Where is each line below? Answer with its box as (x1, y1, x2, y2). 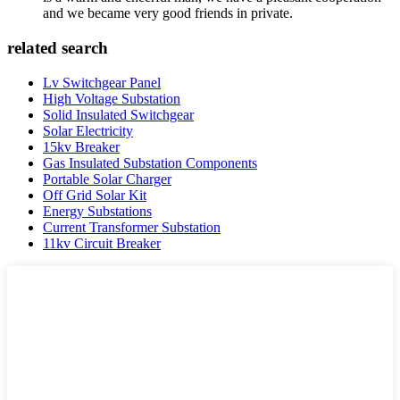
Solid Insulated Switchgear (43, 106, 194, 122)
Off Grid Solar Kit (43, 187, 146, 203)
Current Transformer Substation (43, 219, 221, 235)
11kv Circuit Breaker (43, 235, 161, 251)
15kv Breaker (43, 138, 120, 154)
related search (7, 38, 108, 58)
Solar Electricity (43, 122, 133, 138)
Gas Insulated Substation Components (43, 154, 257, 171)
